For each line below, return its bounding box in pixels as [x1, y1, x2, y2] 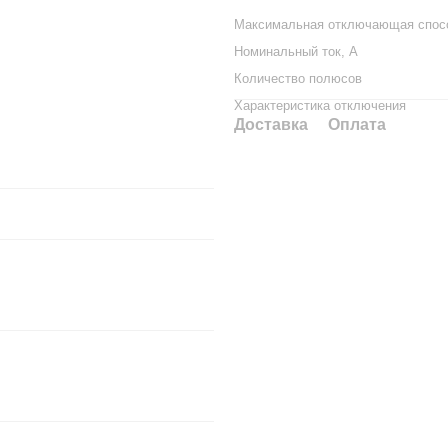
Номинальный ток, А [234, 44, 358, 59]
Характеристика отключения [234, 98, 406, 113]
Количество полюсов [234, 71, 362, 86]
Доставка [234, 116, 308, 133]
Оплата [328, 116, 386, 133]
